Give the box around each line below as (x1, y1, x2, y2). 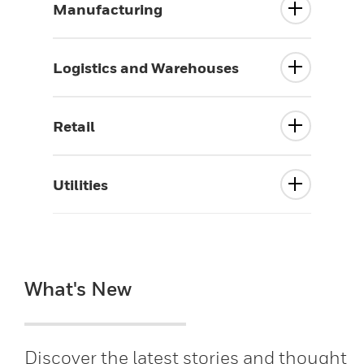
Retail (53, 117, 95, 135)
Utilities (53, 175, 108, 193)
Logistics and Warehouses (53, 58, 239, 76)
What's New (24, 277, 132, 300)
